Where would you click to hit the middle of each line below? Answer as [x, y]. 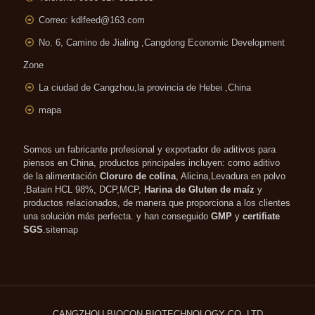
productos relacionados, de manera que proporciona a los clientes [157, 202]
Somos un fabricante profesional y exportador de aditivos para [149, 149]
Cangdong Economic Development [215, 42]
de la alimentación [62, 176]
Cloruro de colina [138, 176]
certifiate [261, 216]
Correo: [55, 20]
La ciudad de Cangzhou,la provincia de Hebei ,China [145, 87]
